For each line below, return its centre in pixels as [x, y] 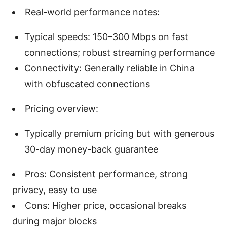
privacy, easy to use [54, 190]
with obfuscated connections [87, 84]
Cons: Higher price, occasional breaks [106, 205]
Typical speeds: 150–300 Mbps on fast [106, 36]
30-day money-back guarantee [91, 149]
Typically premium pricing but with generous [119, 133]
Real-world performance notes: [92, 12]
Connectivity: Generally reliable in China [109, 68]
